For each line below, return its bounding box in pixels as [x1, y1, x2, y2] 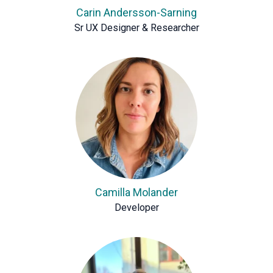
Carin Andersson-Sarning [76, 6, 197, 19]
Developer [114, 202, 159, 213]
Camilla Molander [95, 186, 178, 199]
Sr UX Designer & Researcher [74, 22, 199, 34]
